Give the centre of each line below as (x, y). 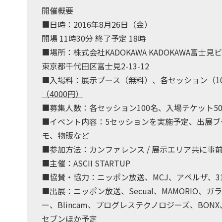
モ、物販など (65, 135)
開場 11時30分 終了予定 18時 (93, 38)
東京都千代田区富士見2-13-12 (95, 66)
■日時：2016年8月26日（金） (97, 24)
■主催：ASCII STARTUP (86, 163)
